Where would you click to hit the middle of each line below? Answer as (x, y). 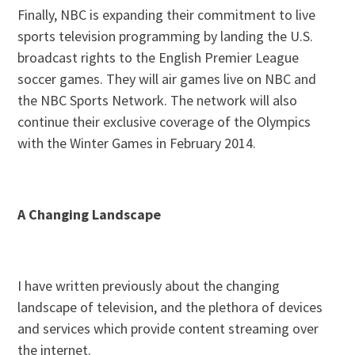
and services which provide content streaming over (168, 329)
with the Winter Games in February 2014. (137, 143)
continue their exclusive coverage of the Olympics (164, 122)
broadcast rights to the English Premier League (158, 58)
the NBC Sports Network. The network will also (158, 101)
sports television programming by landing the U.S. (166, 36)
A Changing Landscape (90, 215)
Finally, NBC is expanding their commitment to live (167, 15)
